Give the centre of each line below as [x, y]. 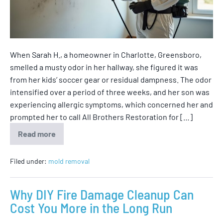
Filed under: [28, 161]
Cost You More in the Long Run [91, 208]
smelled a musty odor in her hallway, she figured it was [104, 67]
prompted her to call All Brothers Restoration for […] [101, 117]
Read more [37, 134]
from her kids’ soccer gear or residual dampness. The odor [111, 80]
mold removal [69, 161]
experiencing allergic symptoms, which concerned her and [111, 105]
